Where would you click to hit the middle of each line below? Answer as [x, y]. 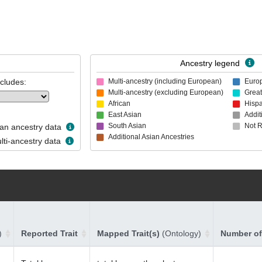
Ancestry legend [211, 63]
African [119, 103]
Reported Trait [49, 233]
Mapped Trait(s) [130, 233]
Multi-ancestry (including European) [165, 81]
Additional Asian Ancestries [151, 137]
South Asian [127, 125]
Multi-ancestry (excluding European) [166, 92]
